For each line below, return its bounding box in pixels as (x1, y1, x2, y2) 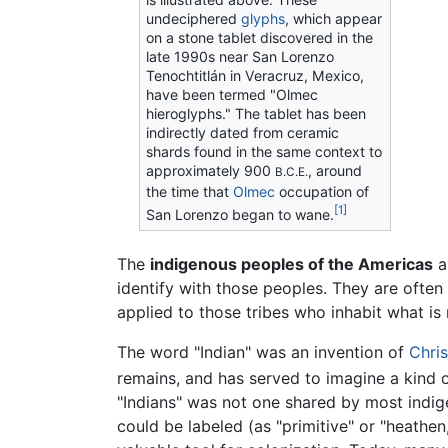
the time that (146, 183, 234, 201)
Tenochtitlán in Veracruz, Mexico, (146, 67, 365, 85)
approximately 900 (146, 162, 276, 180)
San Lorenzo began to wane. (146, 206, 335, 224)
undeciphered (146, 10, 242, 28)
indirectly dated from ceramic (146, 124, 340, 142)
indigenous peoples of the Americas (150, 253, 433, 274)
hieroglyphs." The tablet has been (146, 105, 367, 123)
